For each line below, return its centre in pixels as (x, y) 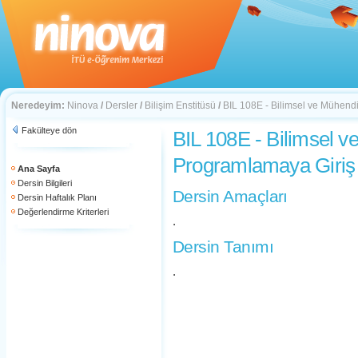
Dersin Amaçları (230, 196)
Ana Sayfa (39, 169)
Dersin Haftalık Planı (57, 197)
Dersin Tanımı (223, 247)
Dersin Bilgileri (45, 183)
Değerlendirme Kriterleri (63, 212)
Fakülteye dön (49, 130)
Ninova (83, 105)
